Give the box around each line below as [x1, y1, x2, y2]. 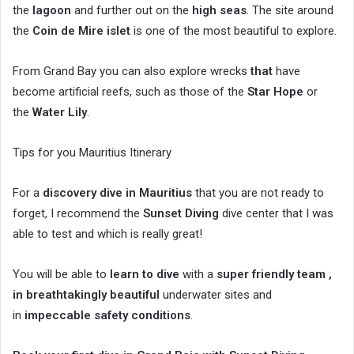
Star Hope [247, 84, 303, 99]
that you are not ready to [192, 185, 324, 200]
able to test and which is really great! [13, 226, 202, 241]
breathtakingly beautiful [26, 287, 160, 302]
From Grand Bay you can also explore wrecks [13, 63, 250, 78]
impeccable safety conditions [24, 307, 190, 322]
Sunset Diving [143, 205, 219, 220]
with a [179, 266, 217, 281]
